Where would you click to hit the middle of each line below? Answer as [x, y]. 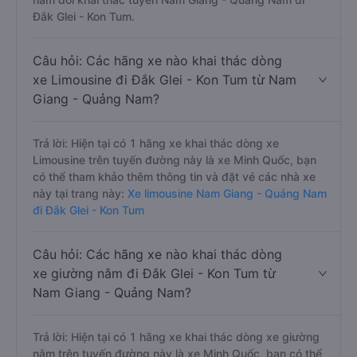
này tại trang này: [78, 193]
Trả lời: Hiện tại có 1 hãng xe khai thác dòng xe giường [176, 337]
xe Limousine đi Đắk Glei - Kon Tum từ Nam [165, 80]
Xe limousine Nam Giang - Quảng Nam [226, 193]
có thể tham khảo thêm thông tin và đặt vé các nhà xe [174, 177]
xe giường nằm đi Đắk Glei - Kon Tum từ [154, 273]
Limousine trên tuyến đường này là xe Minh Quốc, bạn [175, 160]
